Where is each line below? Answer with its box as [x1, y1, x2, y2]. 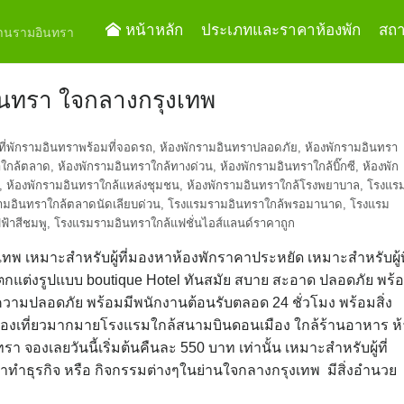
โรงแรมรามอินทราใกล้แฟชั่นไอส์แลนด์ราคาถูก [54, 216, 295, 230]
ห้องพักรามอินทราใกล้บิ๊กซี [220, 160, 355, 173]
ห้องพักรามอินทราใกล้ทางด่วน [58, 160, 213, 173]
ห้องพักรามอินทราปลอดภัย [160, 141, 298, 154]
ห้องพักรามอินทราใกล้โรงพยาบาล [187, 179, 360, 192]
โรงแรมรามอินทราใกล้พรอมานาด [168, 197, 343, 211]
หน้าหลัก [121, 22, 183, 39]
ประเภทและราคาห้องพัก [201, 22, 361, 39]
